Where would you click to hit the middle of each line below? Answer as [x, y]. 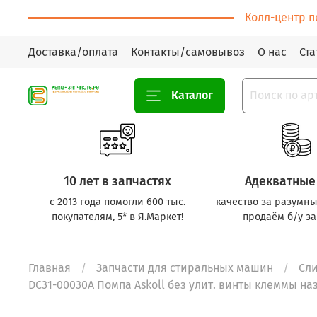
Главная [50, 268]
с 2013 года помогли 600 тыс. [118, 202]
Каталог [192, 95]
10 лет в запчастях [118, 181]
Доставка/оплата [73, 52]
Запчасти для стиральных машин [185, 268]
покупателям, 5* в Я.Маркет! [118, 217]
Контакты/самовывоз [188, 52]
